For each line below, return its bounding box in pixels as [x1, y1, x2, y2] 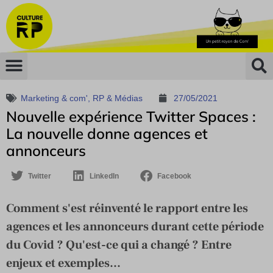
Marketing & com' [21, 93, 88, 103]
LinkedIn [90, 171, 119, 180]
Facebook [157, 171, 191, 180]
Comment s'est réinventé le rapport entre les [6, 200, 248, 216]
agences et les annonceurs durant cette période [6, 218, 264, 235]
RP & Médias [93, 93, 143, 103]
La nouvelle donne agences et [6, 124, 208, 143]
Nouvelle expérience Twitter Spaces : [6, 107, 256, 126]
